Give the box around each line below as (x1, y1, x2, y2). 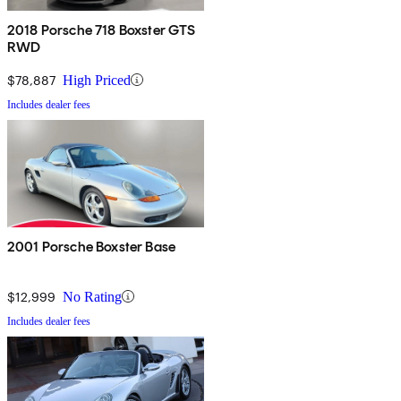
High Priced (63, 72, 131, 88)
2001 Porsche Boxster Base (7, 237, 175, 255)
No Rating (63, 288, 122, 304)
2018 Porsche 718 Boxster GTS (7, 21, 196, 38)
